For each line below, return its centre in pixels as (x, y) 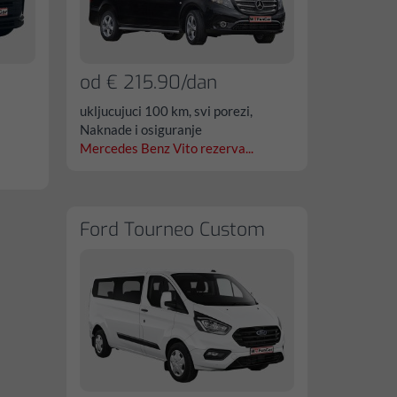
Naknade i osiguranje (141, 129)
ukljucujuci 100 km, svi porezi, (167, 110)
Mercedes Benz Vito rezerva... (167, 148)
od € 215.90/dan (149, 82)
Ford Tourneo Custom (173, 229)
